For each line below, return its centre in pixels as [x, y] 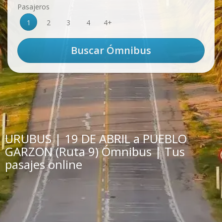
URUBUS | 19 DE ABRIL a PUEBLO [96, 139]
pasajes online [44, 164]
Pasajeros [33, 7]
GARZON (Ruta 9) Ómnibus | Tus [95, 151]
